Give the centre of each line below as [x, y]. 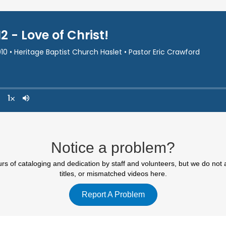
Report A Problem [113, 194]
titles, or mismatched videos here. [113, 174]
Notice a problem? [113, 148]
